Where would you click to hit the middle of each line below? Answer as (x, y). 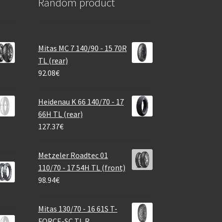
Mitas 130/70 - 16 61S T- (78, 208)
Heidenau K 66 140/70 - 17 (81, 101)
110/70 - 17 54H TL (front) (82, 167)
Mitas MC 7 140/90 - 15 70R (82, 48)
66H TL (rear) (60, 114)
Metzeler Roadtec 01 (73, 155)
